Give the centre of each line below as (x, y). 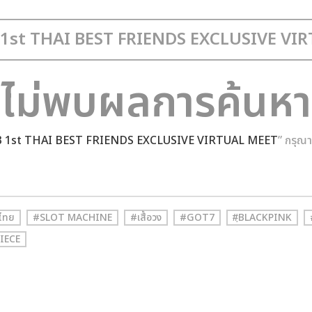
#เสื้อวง (146, 218)
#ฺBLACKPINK (262, 218)
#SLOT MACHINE (72, 218)
